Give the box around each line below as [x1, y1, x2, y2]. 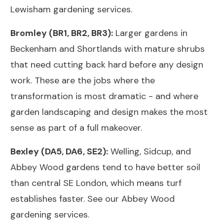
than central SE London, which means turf [10, 177, 182, 189]
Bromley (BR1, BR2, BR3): [10, 27, 113, 39]
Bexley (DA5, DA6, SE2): [10, 146, 108, 158]
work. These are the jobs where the [10, 74, 155, 87]
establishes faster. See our [10, 193, 121, 205]
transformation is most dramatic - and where [10, 90, 198, 103]
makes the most [139, 106, 208, 118]
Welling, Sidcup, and [108, 146, 191, 158]
